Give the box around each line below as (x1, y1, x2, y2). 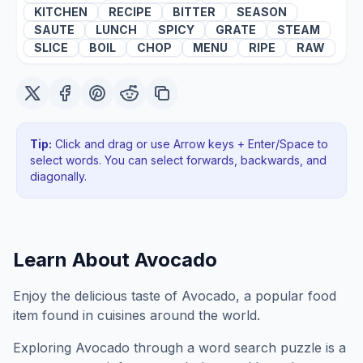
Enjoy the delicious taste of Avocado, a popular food (13, 288, 336, 304)
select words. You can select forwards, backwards (30, 153, 300, 167)
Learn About (13, 248, 135, 271)
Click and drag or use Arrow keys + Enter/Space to (52, 137, 328, 151)
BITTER (173, 5, 216, 19)
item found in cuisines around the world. (13, 307, 260, 323)
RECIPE (109, 5, 152, 19)
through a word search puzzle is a (130, 340, 346, 356)
